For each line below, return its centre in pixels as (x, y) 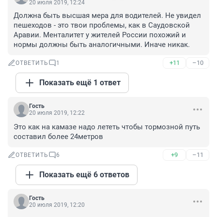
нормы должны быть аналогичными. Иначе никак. (102, 45)
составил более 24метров (58, 137)
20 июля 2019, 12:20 (57, 205)
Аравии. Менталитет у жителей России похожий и (100, 35)
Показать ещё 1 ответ (80, 83)
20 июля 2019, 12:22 (57, 113)
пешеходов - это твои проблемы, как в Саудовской (102, 25)
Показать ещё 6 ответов (84, 175)
